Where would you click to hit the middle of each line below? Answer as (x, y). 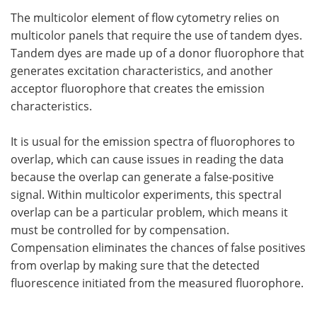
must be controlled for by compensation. (120, 229)
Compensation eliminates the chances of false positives (158, 247)
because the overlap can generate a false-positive (142, 176)
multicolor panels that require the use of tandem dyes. (156, 35)
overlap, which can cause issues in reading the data (147, 158)
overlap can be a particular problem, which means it (149, 212)
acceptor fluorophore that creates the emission (138, 88)
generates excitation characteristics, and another (142, 70)
